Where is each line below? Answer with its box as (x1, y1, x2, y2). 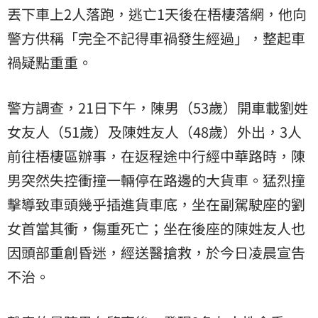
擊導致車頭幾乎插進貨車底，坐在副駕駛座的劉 (7, 194, 305, 215)
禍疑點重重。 (7, 52, 92, 73)
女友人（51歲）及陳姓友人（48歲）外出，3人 (7, 121, 302, 143)
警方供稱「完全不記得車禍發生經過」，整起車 (7, 28, 305, 49)
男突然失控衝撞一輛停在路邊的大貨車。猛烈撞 (7, 170, 305, 191)
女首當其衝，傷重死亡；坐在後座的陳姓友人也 (7, 218, 305, 239)
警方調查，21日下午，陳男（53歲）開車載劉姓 (7, 97, 308, 119)
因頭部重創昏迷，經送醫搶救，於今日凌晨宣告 (7, 242, 305, 263)
